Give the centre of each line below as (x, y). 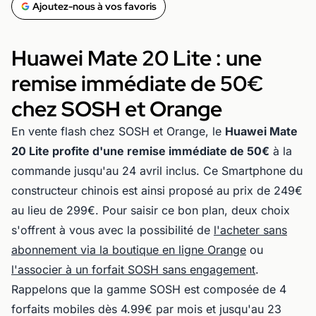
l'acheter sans (250, 230)
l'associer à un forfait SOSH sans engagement (133, 269)
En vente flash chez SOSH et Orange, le (118, 131)
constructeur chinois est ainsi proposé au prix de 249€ (157, 190)
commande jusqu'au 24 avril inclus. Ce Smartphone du (157, 170)
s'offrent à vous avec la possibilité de (113, 230)
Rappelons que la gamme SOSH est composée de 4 (149, 289)
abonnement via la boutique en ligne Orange (129, 249)
